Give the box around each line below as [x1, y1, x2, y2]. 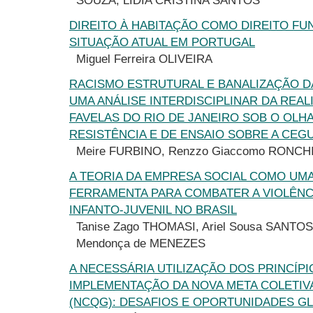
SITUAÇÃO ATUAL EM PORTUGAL [69, 35, 255, 50]
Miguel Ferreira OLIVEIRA [76, 52, 212, 66]
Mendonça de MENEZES [76, 236, 205, 251]
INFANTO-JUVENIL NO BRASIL [69, 203, 237, 217]
